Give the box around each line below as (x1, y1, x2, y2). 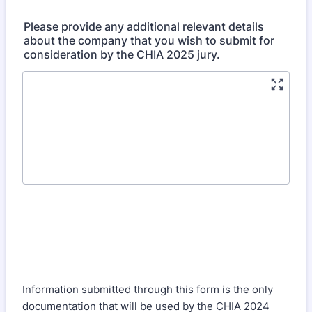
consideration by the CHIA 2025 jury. (24, 47, 220, 61)
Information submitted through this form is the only (22, 283, 273, 296)
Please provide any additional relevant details (24, 19, 264, 33)
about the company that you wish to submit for (24, 33, 274, 47)
